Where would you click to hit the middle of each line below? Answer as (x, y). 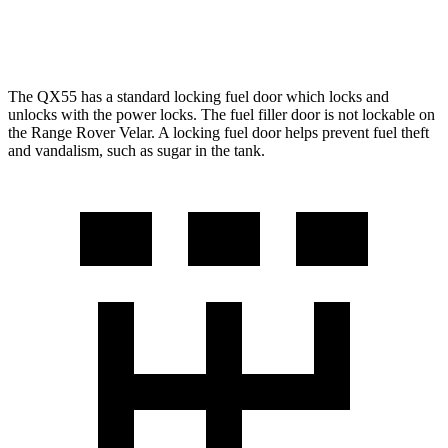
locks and (357, 96)
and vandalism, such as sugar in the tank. (136, 150)
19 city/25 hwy (370, 31)
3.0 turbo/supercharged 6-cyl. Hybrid (208, 31)
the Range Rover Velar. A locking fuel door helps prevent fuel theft (218, 132)
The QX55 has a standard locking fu (123, 96)
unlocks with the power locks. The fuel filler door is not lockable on (221, 114)
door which (289, 96)
